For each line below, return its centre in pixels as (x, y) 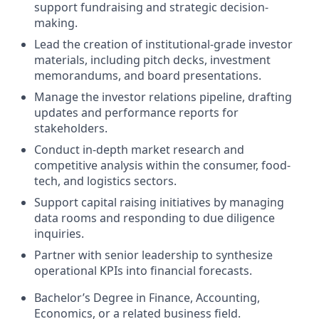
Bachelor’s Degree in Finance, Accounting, (147, 297)
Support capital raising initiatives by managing (159, 202)
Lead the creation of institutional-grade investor (163, 44)
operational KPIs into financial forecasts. (143, 270)
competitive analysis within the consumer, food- (162, 165)
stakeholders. (71, 128)
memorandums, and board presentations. (148, 75)
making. (56, 22)
